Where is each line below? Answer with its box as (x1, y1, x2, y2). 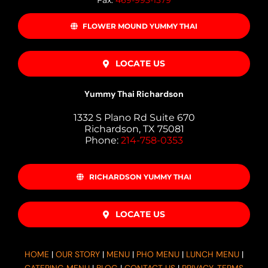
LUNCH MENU (186, 249, 239, 260)
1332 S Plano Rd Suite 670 (73, 112, 195, 124)
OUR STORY (56, 249, 100, 260)
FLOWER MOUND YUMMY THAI (83, 22, 198, 31)
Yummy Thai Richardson (84, 89, 184, 100)
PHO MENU (136, 249, 179, 260)
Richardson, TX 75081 (84, 123, 184, 135)
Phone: (85, 135, 121, 147)
